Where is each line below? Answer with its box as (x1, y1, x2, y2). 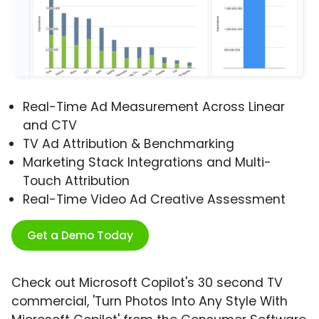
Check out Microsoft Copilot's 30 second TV (11, 274, 283, 292)
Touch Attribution (23, 172, 130, 190)
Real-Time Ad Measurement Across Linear (23, 98, 285, 116)
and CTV (23, 117, 77, 135)
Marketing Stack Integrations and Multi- (23, 154, 271, 172)
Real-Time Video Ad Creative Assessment (23, 191, 286, 209)
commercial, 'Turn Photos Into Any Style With (11, 293, 288, 310)
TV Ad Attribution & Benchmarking (23, 135, 234, 153)
